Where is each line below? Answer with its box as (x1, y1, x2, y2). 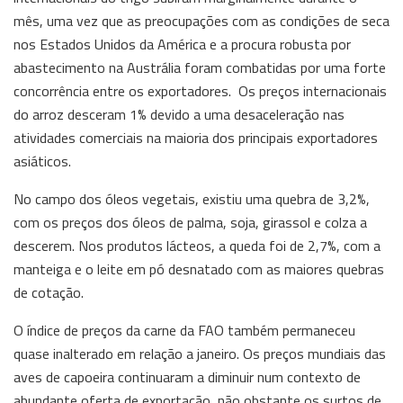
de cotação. (13, 281, 84, 303)
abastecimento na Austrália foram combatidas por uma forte (13, 56, 386, 78)
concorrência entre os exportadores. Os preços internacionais (13, 79, 387, 102)
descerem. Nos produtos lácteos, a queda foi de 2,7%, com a (13, 234, 381, 256)
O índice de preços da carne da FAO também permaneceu (13, 318, 355, 341)
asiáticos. (13, 149, 71, 172)
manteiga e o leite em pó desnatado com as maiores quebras (13, 257, 384, 280)
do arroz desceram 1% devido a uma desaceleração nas (13, 103, 345, 125)
